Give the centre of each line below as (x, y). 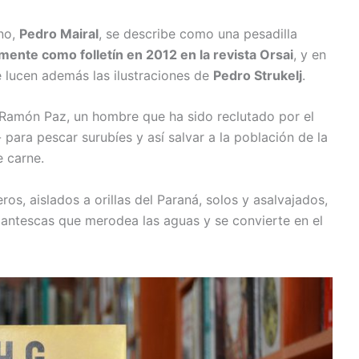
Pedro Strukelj (258, 75)
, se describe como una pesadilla (198, 33)
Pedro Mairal (59, 33)
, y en (310, 54)
